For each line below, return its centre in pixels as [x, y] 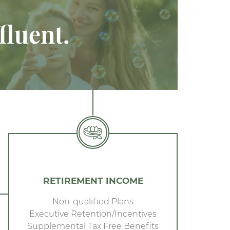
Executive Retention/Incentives [93, 213]
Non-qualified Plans [93, 201]
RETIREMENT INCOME [93, 180]
